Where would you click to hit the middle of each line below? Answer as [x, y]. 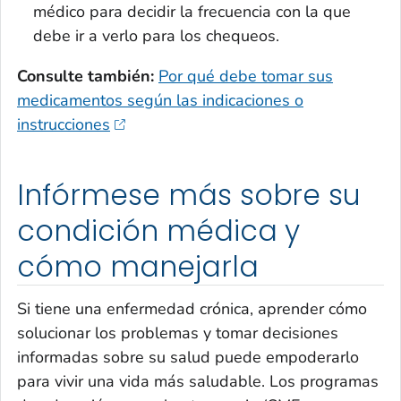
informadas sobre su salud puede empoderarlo [188, 358]
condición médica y [159, 230]
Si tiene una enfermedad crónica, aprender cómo [192, 309]
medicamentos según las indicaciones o [160, 100]
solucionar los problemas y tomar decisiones [178, 333]
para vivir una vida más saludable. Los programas [198, 382]
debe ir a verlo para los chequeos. [156, 35]
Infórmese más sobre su [189, 195]
